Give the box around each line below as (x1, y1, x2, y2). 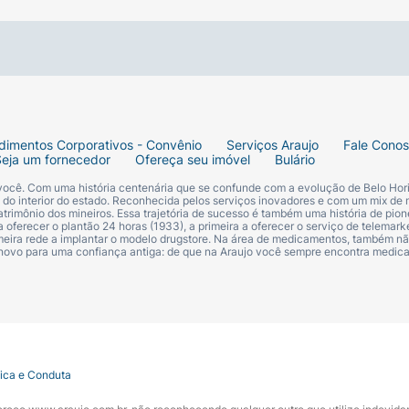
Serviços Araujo (226, 137, 319, 153)
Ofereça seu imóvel (135, 152, 250, 168)
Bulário (275, 152, 315, 168)
